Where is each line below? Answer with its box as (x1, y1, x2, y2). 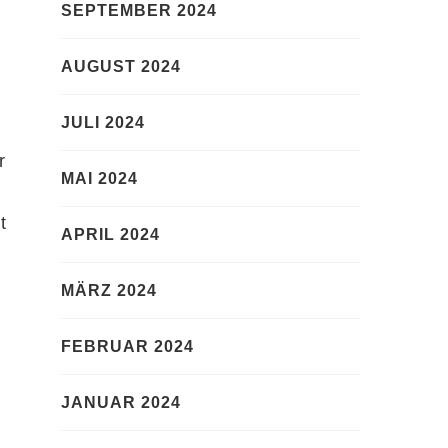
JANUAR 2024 (61, 394, 181, 412)
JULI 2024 (61, 114, 145, 132)
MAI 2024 (61, 170, 138, 188)
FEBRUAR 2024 (61, 338, 194, 356)
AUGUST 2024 (61, 58, 181, 76)
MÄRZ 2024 (61, 282, 157, 300)
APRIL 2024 (61, 226, 160, 244)
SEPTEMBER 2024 (61, 2, 217, 20)
